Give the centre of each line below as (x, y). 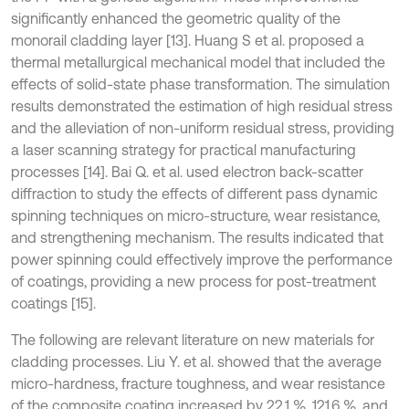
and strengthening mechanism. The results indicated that (197, 237)
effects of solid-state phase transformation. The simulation (200, 84)
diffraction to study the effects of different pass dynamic (194, 194)
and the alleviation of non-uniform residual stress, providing (203, 128)
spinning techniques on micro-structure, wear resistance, (195, 215)
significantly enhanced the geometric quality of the (176, 18)
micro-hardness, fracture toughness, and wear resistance (198, 383)
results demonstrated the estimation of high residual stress (202, 106)
